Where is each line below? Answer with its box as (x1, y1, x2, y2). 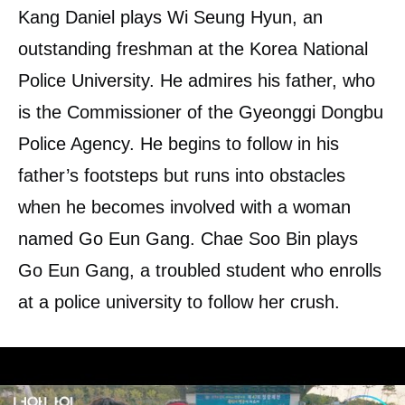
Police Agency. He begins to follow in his (18, 133, 339, 154)
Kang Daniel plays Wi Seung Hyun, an (18, 6, 323, 27)
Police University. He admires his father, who (18, 70, 375, 90)
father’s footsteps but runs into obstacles (18, 165, 345, 185)
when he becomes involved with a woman (18, 196, 351, 217)
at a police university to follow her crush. (18, 291, 340, 312)
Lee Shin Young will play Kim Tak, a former (18, 352, 360, 372)
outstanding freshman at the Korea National (18, 38, 368, 59)
